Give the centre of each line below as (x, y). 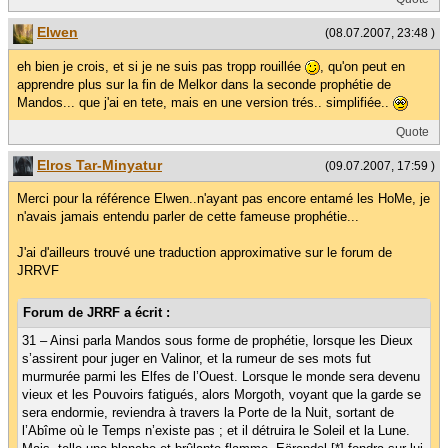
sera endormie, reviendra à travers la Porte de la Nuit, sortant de (208, 412)
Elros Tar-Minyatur (99, 164)
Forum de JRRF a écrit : (96, 312)
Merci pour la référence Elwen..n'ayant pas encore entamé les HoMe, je (223, 198)
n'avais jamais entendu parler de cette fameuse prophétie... (188, 216)
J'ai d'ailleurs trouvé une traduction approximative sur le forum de (204, 252)
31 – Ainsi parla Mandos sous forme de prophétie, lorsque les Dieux (217, 340)
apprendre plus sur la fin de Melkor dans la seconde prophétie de (204, 84)
